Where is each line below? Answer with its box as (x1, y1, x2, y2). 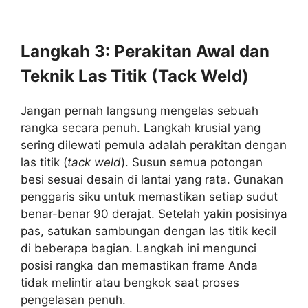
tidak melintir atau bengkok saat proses (21, 276, 239, 289)
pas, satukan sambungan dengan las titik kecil (21, 224, 276, 238)
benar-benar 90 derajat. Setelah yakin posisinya (21, 207, 287, 221)
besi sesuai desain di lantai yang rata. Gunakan (21, 173, 283, 186)
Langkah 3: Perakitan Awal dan (21, 41, 269, 61)
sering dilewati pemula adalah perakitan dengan (21, 138, 287, 152)
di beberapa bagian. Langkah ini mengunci (21, 241, 256, 255)
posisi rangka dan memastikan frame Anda (21, 258, 258, 272)
